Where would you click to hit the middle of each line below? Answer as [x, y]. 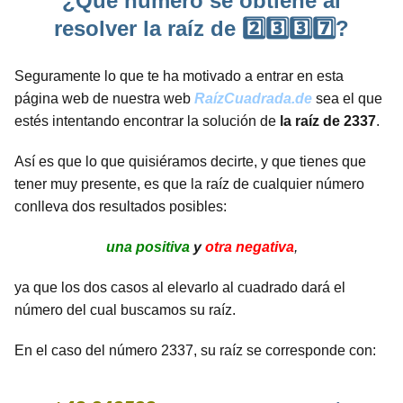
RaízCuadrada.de [253, 98]
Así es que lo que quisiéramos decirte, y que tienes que [190, 161]
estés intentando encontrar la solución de [147, 121]
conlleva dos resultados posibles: [121, 206]
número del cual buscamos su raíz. [125, 309]
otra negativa [249, 246]
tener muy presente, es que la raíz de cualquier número [189, 184]
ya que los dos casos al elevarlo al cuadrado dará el [180, 287]
